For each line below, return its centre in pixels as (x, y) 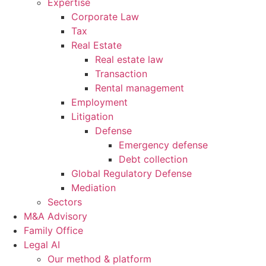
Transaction (121, 74)
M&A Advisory (56, 216)
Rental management (140, 88)
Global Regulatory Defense (132, 173)
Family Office (53, 230)
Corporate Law (105, 17)
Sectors (65, 202)
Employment (99, 102)
